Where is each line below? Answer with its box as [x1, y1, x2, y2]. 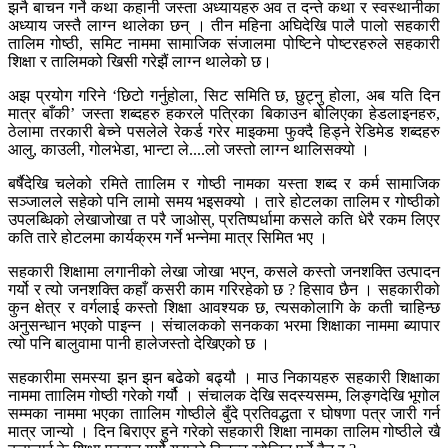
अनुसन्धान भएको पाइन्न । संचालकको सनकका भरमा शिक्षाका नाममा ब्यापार [8, 316, 440, 334]
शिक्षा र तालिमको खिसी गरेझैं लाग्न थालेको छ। [8, 52, 272, 70]
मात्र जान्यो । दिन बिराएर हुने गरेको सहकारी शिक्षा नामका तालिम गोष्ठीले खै [8, 422, 440, 440]
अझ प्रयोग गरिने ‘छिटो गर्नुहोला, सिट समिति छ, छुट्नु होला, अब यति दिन [8, 86, 440, 104]
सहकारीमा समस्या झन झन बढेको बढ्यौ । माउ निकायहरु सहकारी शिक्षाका [8, 368, 440, 386]
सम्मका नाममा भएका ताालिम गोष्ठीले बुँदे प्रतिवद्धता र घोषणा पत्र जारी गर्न [8, 404, 440, 422]
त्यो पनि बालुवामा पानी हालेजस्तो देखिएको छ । [8, 334, 270, 352]
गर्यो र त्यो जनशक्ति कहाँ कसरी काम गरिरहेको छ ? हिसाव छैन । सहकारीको [8, 280, 440, 298]
